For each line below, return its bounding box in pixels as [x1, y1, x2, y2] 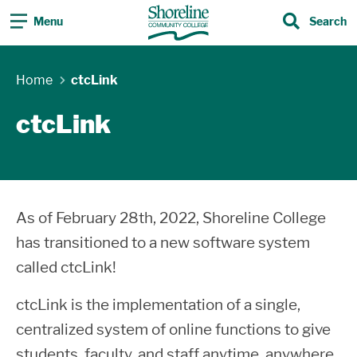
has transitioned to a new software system [16, 233, 310, 252]
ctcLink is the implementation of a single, [16, 296, 300, 314]
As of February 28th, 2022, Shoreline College [16, 209, 326, 227]
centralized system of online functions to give [16, 320, 331, 339]
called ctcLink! [16, 258, 116, 277]
